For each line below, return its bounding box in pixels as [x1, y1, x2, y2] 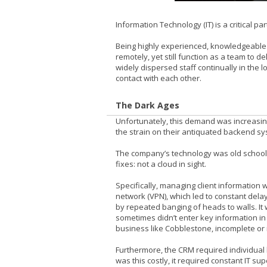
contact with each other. [116, 73, 201, 84]
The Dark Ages [116, 99, 179, 111]
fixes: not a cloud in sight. [116, 158, 206, 169]
